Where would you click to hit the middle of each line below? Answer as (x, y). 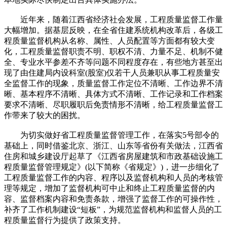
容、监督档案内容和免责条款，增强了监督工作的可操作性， (113, 199)
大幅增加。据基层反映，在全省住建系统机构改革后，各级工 (113, 30)
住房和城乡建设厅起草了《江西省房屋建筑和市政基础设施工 (113, 156)
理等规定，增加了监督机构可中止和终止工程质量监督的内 (109, 188)
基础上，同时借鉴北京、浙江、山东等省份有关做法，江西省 (113, 145)
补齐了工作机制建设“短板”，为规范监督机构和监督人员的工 (113, 209)
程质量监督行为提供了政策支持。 (65, 220)
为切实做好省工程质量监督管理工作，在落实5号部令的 (111, 135)
